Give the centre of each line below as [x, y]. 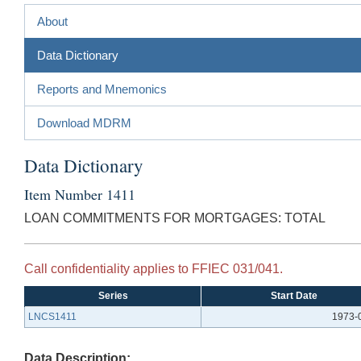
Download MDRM [84, 122]
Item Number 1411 [80, 194]
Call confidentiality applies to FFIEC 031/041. [154, 268]
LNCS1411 [52, 316]
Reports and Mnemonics [102, 89]
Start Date [294, 295]
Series [113, 295]
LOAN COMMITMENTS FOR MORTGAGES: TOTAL [175, 218]
